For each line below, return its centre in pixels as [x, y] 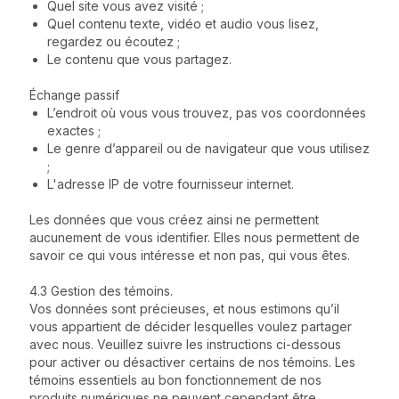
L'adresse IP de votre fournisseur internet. [171, 184]
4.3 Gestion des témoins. [101, 291]
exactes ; [74, 130]
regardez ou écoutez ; [114, 41]
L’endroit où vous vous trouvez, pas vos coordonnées [207, 113]
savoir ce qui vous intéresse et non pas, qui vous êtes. [190, 255]
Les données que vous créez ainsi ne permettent [174, 220]
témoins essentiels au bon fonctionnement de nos [175, 380]
